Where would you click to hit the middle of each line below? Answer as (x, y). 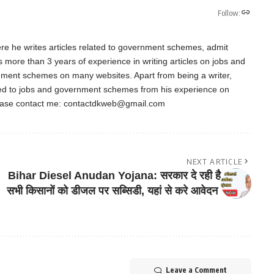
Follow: (229, 13)
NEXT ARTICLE (214, 162)
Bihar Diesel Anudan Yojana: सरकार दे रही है (114, 176)
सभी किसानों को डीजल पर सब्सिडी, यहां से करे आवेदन (113, 191)
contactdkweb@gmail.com (114, 104)
